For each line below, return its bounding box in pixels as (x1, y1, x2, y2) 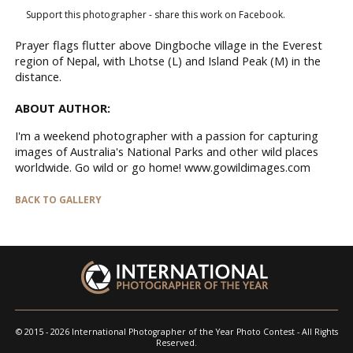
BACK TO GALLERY (15, 192, 102, 206)
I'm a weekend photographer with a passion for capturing (15, 127, 318, 143)
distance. (15, 68, 61, 84)
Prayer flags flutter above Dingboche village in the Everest (15, 36, 322, 53)
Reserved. (156, 336, 197, 348)
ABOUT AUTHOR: (15, 99, 110, 116)
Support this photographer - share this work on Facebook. (26, 7, 285, 21)
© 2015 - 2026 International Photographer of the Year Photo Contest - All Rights (15, 325, 338, 337)
